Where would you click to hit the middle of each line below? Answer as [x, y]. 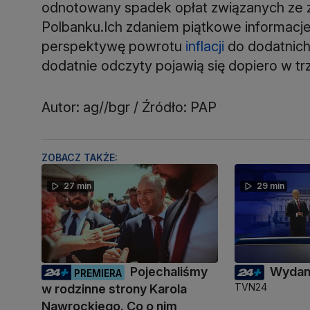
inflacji [205, 46]
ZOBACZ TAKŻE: [80, 157]
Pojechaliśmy [169, 271]
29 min [271, 185]
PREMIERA [98, 273]
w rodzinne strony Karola [114, 289]
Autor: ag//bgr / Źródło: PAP [129, 107]
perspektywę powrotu [113, 46]
